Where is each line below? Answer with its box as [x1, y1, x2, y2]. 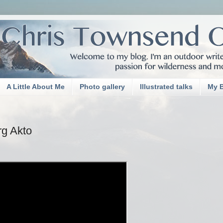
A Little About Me [6, 83, 65, 91]
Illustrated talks [140, 83, 193, 91]
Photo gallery [80, 83, 125, 91]
